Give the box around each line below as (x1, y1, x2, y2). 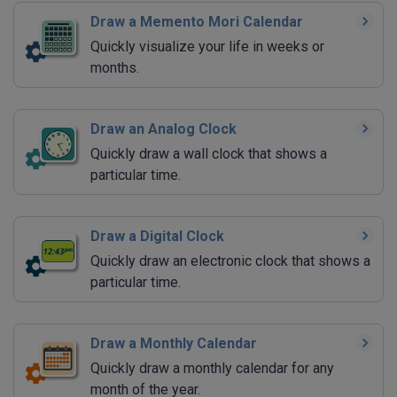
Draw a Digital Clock (90, 228, 224, 245)
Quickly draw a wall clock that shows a (90, 145, 327, 163)
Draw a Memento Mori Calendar (90, 13, 303, 31)
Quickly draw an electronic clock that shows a (90, 253, 370, 270)
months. (90, 59, 139, 77)
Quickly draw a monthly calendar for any (90, 360, 334, 378)
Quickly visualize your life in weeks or (90, 38, 324, 56)
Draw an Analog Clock (90, 121, 237, 138)
